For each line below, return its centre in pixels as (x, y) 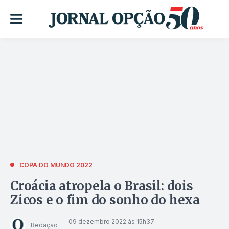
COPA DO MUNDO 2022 (56, 165)
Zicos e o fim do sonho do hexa (105, 200)
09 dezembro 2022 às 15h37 (111, 222)
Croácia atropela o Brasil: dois (102, 186)
